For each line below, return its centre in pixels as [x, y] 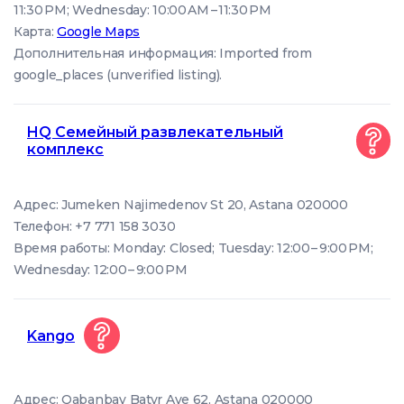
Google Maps [98, 32]
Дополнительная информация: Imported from [163, 53]
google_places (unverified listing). [118, 75]
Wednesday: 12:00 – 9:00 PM [101, 270]
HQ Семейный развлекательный [155, 132]
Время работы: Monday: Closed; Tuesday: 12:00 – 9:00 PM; [193, 248]
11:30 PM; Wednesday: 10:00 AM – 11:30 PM [142, 10]
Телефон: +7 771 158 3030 [95, 226]
